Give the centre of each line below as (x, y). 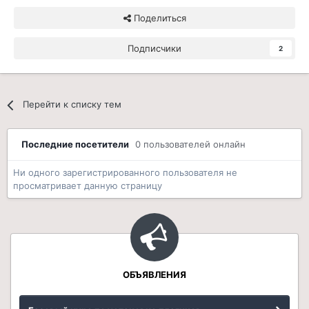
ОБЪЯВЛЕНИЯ (154, 275)
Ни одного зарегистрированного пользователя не (125, 173)
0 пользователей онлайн (190, 144)
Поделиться (158, 18)
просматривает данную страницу (88, 186)
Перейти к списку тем (72, 104)
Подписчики (154, 49)
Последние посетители (78, 144)
